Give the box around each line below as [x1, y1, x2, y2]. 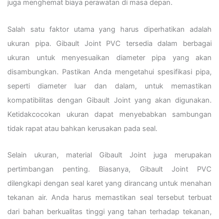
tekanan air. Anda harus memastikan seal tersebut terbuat [7, 193, 212, 202]
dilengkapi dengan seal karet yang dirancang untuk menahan [7, 179, 212, 188]
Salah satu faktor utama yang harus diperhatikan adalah [7, 24, 212, 34]
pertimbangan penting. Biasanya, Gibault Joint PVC [7, 165, 212, 174]
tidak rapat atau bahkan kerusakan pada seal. [7, 124, 157, 133]
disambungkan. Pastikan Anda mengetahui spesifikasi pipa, [7, 67, 212, 76]
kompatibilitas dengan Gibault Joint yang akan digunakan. [7, 95, 212, 105]
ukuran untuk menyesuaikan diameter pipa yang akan [7, 53, 212, 62]
